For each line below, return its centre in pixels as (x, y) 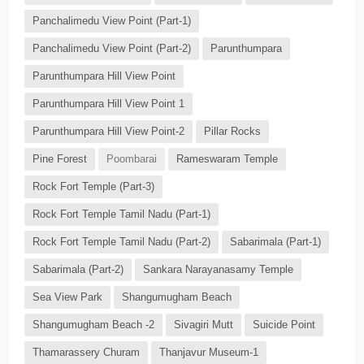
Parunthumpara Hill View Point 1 (108, 104)
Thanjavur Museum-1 (208, 353)
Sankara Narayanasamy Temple (218, 270)
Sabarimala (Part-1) (275, 242)
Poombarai (131, 159)
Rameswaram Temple (227, 159)
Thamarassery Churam (86, 353)
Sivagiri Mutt (203, 325)
